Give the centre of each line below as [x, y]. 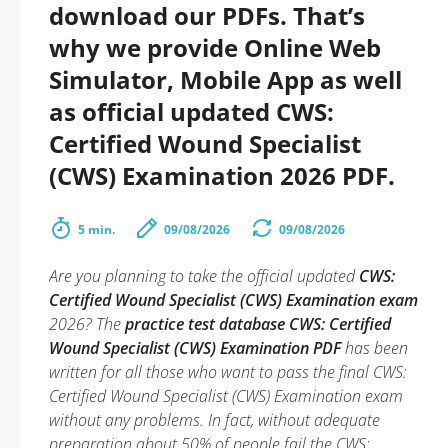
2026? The [87, 324]
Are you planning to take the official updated [204, 276]
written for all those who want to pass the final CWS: [228, 372]
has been [374, 348]
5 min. [96, 229]
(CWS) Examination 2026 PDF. [222, 175]
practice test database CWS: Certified [258, 324]
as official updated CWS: [191, 111]
